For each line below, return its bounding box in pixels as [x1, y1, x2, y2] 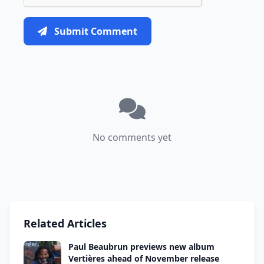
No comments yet [93, 130, 171, 144]
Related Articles [24, 216, 107, 230]
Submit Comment [54, 24, 137, 38]
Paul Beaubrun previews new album [68, 240, 214, 252]
